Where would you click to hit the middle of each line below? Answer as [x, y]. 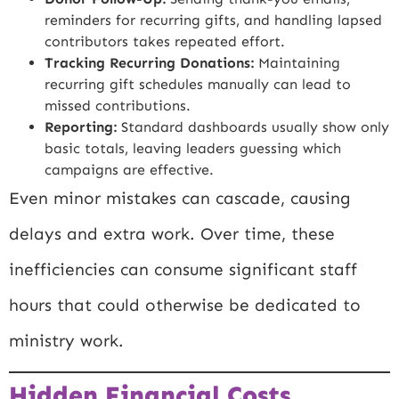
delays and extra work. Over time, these [172, 233]
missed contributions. [118, 105]
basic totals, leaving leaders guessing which [193, 148]
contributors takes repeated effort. [165, 41]
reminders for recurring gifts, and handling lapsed [213, 20]
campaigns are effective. [129, 169]
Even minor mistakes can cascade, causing [180, 198]
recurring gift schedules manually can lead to [198, 84]
